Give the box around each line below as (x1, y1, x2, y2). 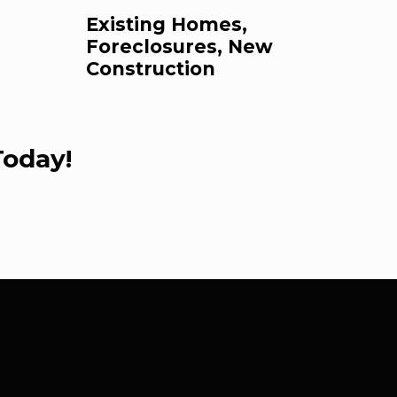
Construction (86, 58, 215, 81)
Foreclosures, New (86, 35, 273, 58)
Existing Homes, (86, 13, 247, 36)
